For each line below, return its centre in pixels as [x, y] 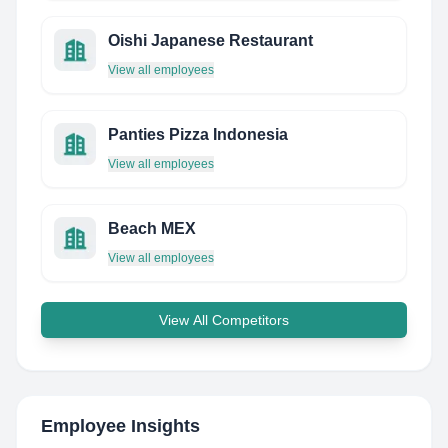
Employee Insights [120, 426]
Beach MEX [152, 228]
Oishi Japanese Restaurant [210, 40]
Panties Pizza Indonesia [198, 134]
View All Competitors [224, 320]
